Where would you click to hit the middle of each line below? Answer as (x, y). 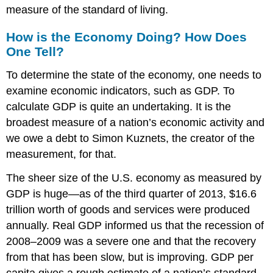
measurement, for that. (62, 154)
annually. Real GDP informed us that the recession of (135, 225)
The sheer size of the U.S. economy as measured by (134, 178)
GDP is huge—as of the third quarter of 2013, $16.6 (132, 193)
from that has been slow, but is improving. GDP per (130, 257)
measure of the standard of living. (87, 9)
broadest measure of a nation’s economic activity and (136, 123)
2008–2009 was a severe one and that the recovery (131, 241)
